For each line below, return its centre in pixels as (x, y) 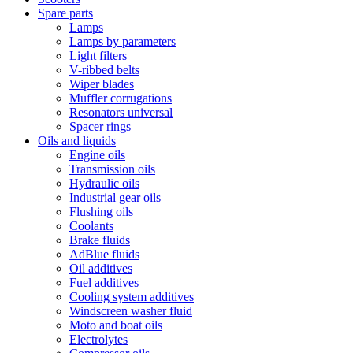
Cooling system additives (132, 297)
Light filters (98, 56)
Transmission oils (112, 169)
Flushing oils (101, 212)
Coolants (91, 226)
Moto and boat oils (116, 325)
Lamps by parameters (123, 41)
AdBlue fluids (104, 254)
